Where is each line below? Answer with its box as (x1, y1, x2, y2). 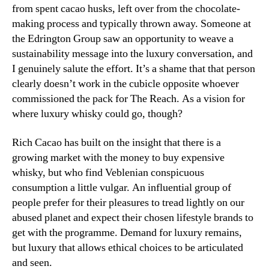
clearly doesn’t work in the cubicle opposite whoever (12, 77, 239, 91)
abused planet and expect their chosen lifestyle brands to (12, 210, 253, 225)
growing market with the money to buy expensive (12, 150, 225, 165)
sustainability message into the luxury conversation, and (12, 47, 253, 61)
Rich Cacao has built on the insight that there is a (12, 135, 221, 150)
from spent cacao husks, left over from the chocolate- (12, 2, 240, 16)
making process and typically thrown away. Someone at (12, 17, 251, 31)
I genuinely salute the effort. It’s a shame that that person (12, 62, 255, 76)
